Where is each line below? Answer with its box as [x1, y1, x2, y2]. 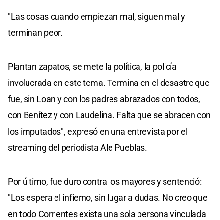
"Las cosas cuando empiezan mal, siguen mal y [8, 11, 185, 22]
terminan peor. [8, 27, 63, 38]
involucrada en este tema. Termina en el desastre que [8, 77, 210, 88]
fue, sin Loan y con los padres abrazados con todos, [8, 93, 200, 104]
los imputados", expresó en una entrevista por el [8, 126, 188, 137]
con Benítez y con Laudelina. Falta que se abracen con [8, 110, 211, 120]
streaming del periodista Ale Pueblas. [8, 142, 147, 153]
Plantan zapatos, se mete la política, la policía [8, 61, 177, 72]
